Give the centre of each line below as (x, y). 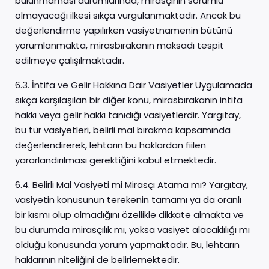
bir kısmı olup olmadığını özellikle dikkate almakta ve (129, 215)
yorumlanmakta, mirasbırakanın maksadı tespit (119, 45)
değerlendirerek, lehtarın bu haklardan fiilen (110, 145)
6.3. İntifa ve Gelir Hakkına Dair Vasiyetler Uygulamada (134, 85)
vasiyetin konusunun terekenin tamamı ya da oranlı (128, 200)
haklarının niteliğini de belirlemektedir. (97, 260)
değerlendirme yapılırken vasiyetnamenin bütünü (124, 30)
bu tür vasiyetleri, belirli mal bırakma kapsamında (123, 130)
